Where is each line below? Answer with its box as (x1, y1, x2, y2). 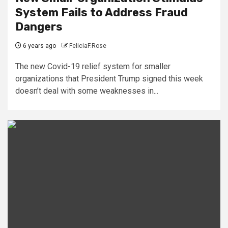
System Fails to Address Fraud (15, 5, 188, 19)
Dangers (15, 19, 63, 34)
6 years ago (21, 42, 56, 49)
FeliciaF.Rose (69, 42, 106, 49)
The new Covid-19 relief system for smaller (15, 61, 170, 71)
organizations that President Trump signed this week (15, 73, 203, 83)
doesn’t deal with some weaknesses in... (15, 85, 158, 96)
